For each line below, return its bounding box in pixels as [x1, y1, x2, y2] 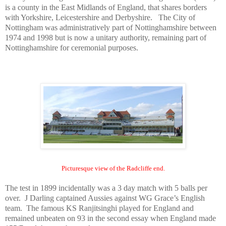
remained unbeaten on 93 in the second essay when [5, 213, 170, 222]
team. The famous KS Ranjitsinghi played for [5, 203, 153, 212]
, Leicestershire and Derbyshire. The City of [51, 13, 195, 22]
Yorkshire [21, 13, 51, 22]
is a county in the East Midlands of [5, 3, 117, 12]
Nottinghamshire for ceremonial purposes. [5, 43, 138, 52]
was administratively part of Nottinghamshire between [43, 23, 216, 32]
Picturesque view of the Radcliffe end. [61, 164, 165, 172]
